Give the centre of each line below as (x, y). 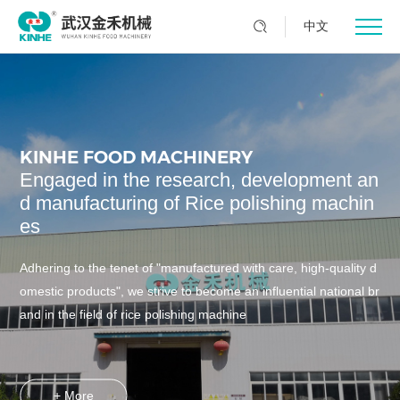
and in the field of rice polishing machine (133, 314)
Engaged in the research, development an (200, 179)
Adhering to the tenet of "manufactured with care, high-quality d (199, 267)
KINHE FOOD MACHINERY (137, 157)
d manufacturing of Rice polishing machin (197, 203)
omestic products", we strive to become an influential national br (200, 291)
